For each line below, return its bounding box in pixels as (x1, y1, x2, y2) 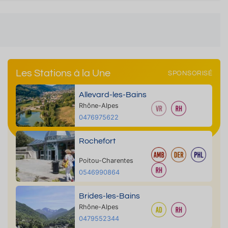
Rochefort (78, 137, 116, 145)
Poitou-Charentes (78, 157, 133, 164)
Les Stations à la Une (16, 68, 110, 78)
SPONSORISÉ (168, 70, 212, 77)
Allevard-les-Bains (78, 91, 147, 99)
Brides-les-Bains (78, 192, 140, 200)
